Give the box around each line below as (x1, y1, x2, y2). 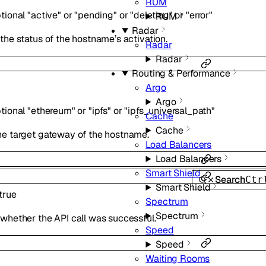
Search (215, 173, 246, 186)
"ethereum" (27, 104, 75, 117)
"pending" (74, 9, 117, 22)
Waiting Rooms (145, 252, 210, 265)
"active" (27, 9, 61, 22)
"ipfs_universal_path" (124, 104, 216, 117)
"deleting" (130, 9, 173, 22)
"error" (186, 9, 213, 22)
